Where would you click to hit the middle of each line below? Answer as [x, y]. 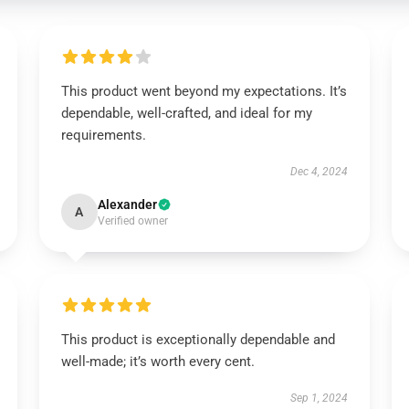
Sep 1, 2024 [320, 398]
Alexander [127, 204]
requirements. [103, 135]
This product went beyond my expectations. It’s [204, 91]
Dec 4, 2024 [320, 172]
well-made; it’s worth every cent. [157, 362]
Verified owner [132, 221]
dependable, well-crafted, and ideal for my [186, 113]
